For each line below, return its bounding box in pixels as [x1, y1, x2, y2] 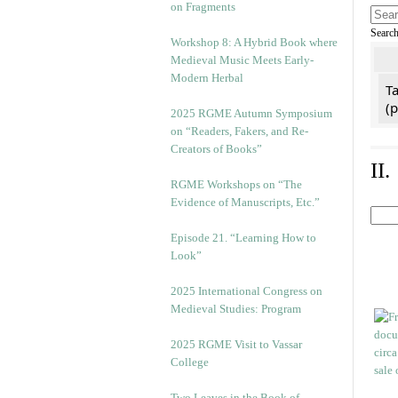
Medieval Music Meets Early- [171, 53, 314, 67]
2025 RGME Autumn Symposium [171, 107, 332, 120]
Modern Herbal [171, 71, 243, 84]
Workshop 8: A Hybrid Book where [171, 36, 338, 49]
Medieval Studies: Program [171, 302, 301, 315]
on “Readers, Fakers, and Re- [171, 124, 308, 138]
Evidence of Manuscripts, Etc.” [171, 195, 320, 209]
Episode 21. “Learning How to [171, 231, 316, 244]
